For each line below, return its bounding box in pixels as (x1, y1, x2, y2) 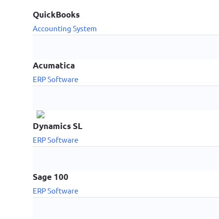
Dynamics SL (33, 120, 83, 131)
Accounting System (33, 23, 97, 33)
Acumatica (33, 60, 75, 70)
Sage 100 (33, 171, 69, 182)
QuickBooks (33, 9, 80, 20)
